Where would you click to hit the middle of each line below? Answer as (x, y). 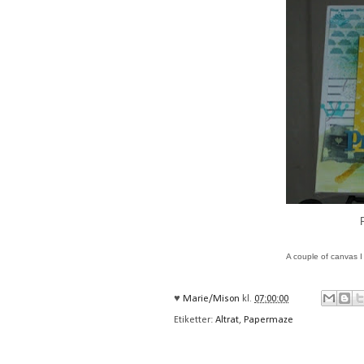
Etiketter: (195, 321)
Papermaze (269, 321)
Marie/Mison (212, 299)
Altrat (227, 321)
